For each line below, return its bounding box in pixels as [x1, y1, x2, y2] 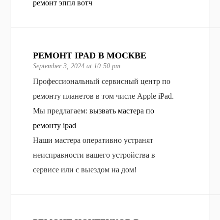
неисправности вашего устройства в [33, 150, 156, 159]
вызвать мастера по [89, 106, 155, 115]
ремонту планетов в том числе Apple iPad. [33, 91, 174, 100]
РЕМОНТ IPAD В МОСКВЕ [33, 50, 147, 60]
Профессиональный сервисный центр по [33, 77, 171, 85]
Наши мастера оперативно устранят [33, 136, 154, 144]
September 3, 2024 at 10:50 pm [33, 62, 121, 70]
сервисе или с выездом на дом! [33, 165, 137, 174]
